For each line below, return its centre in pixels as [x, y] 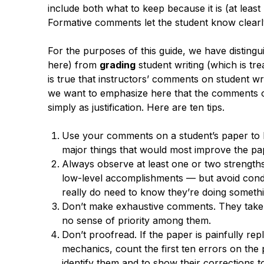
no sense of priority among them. [136, 220]
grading [117, 65]
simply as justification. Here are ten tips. [136, 107]
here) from [73, 65]
